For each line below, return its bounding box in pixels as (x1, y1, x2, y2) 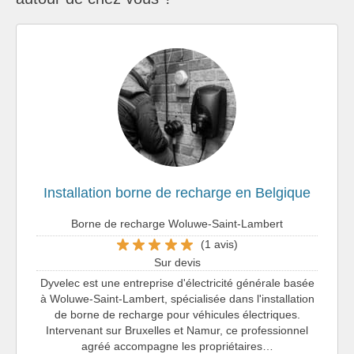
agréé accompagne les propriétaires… (81, 339, 273, 352)
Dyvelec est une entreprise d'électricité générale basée (40, 276, 314, 289)
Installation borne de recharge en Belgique (43, 184, 311, 201)
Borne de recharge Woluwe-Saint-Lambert (71, 217, 283, 230)
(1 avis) (200, 238, 238, 251)
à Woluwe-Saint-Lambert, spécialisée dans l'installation (40, 292, 314, 305)
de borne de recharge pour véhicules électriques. (54, 307, 300, 321)
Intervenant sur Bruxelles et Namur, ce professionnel (46, 323, 308, 337)
